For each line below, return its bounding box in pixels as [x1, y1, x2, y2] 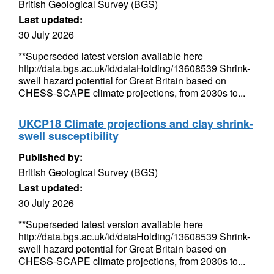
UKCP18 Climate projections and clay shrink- [18, 116, 253, 131]
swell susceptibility [18, 128, 119, 144]
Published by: [18, 150, 83, 164]
